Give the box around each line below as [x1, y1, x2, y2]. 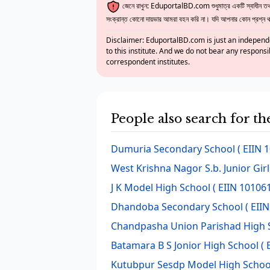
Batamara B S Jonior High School [111, 239, 259, 252]
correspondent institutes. [106, 57, 190, 67]
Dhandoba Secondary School [111, 200, 243, 213]
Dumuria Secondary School [111, 142, 235, 155]
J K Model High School [111, 181, 210, 194]
